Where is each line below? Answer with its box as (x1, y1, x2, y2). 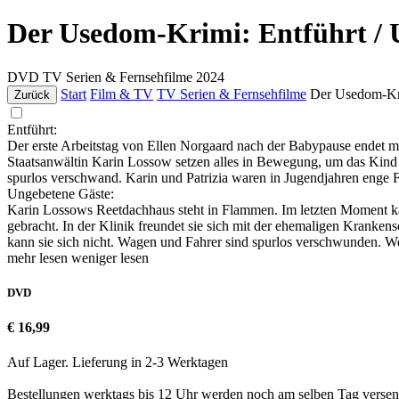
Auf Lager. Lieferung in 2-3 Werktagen (7, 354, 228, 370)
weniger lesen (71, 249, 149, 265)
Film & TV (90, 85, 153, 102)
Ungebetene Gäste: (7, 185, 114, 201)
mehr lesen (7, 249, 71, 265)
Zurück (14, 87, 50, 102)
